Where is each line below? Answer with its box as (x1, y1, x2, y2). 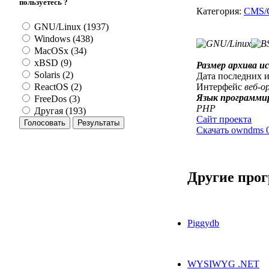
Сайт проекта (196, 113, 252, 124)
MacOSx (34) (32, 46, 86, 56)
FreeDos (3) (32, 94, 80, 104)
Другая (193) (32, 106, 86, 116)
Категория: (196, 5, 244, 16)
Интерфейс (196, 81, 244, 92)
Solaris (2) (32, 70, 73, 80)
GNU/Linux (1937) (32, 22, 109, 32)
